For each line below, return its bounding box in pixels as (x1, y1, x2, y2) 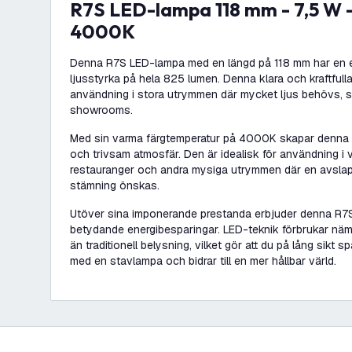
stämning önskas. (70, 178, 159, 192)
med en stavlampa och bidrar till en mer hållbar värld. (70, 254, 336, 268)
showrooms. (70, 103, 133, 117)
